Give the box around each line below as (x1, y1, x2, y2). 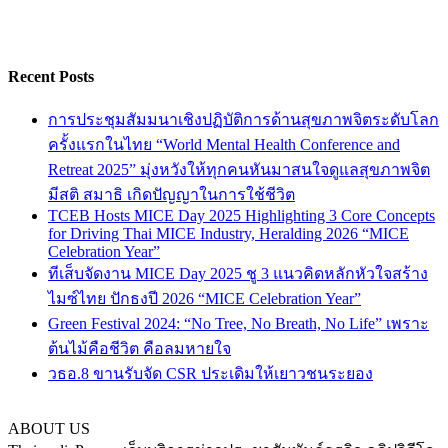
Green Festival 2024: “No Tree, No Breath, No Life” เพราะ (48, 314, 429, 332)
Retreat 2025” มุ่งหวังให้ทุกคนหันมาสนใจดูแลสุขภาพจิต (48, 160, 430, 178)
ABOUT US (8, 419, 90, 437)
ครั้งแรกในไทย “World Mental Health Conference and (48, 135, 400, 153)
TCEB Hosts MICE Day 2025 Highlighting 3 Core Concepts (48, 206, 435, 224)
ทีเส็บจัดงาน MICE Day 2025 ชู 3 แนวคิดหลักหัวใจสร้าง (48, 264, 428, 282)
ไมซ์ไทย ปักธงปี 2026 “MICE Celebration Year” (48, 289, 361, 307)
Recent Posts (8, 67, 94, 85)
